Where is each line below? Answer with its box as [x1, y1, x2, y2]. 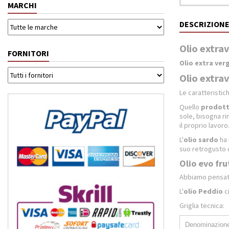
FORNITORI [8, 48, 49, 58]
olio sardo [184, 135, 218, 144]
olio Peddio [184, 187, 223, 196]
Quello [179, 102, 201, 111]
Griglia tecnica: [179, 201, 224, 210]
